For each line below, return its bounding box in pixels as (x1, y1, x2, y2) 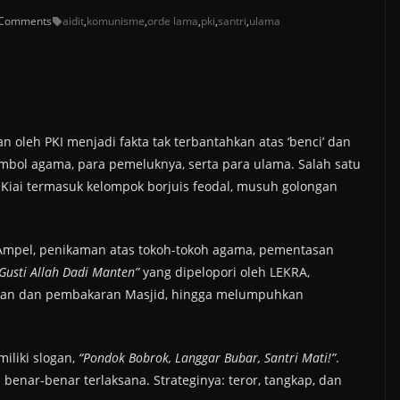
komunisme (87, 13, 145, 29)
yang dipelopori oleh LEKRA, (143, 263, 310, 281)
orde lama (147, 13, 198, 29)
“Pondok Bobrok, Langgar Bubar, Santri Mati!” (79, 349, 336, 367)
